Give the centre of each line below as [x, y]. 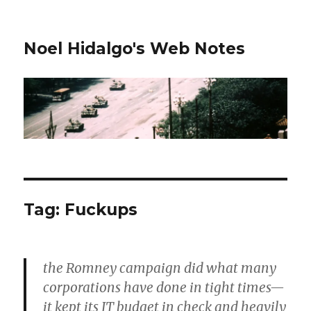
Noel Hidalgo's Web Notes [135, 49]
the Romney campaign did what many [160, 268]
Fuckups [101, 210]
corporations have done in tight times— [164, 288]
